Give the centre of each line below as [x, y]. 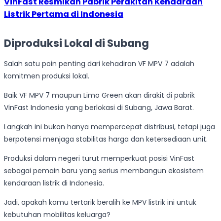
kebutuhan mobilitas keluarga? [57, 214]
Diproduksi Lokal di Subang [76, 43]
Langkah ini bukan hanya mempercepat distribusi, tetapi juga [110, 127]
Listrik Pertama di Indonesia [64, 14]
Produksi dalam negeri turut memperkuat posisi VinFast [99, 158]
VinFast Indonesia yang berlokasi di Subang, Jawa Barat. [99, 107]
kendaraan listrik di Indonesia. [54, 183]
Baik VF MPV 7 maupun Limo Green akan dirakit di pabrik [99, 95]
